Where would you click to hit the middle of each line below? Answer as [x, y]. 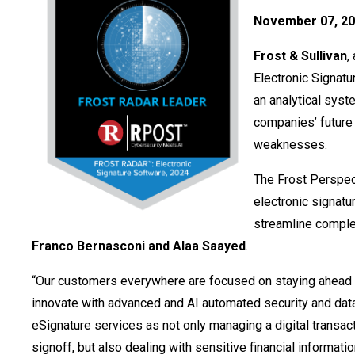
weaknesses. [290, 145]
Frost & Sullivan [300, 56]
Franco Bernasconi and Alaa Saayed [139, 246]
